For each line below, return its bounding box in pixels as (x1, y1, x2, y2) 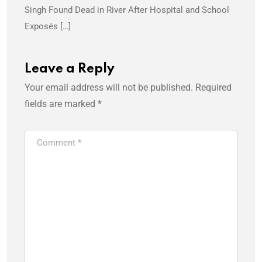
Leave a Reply (25, 63, 115, 76)
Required (195, 82, 232, 94)
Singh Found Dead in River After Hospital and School (25, 5, 229, 16)
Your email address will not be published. (25, 82, 193, 94)
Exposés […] (25, 21, 71, 32)
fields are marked (25, 98, 98, 110)
